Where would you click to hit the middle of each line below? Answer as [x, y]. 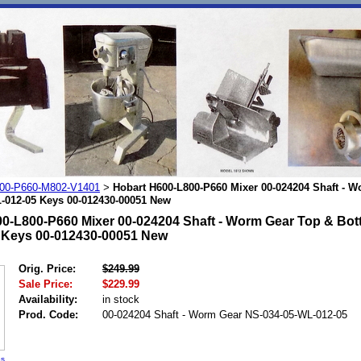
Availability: [48, 299]
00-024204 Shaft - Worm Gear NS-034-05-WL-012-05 [225, 315]
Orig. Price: [47, 269]
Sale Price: [46, 284]
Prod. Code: [48, 315]
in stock [121, 299]
